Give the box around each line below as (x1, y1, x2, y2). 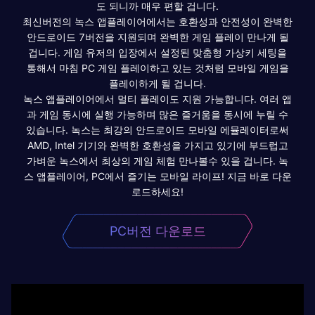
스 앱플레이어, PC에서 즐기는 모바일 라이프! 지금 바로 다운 (23, 169, 292, 182)
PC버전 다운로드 (109, 223, 206, 238)
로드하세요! (131, 185, 184, 198)
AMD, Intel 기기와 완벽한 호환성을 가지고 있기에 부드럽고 (27, 139, 288, 151)
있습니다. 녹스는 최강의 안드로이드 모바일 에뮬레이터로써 (26, 123, 289, 136)
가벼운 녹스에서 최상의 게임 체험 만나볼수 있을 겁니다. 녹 (27, 154, 288, 167)
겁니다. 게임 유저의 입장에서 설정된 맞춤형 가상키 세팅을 (28, 46, 287, 58)
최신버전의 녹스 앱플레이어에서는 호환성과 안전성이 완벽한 (22, 15, 292, 27)
